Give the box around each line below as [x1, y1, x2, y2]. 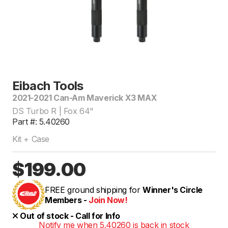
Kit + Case [12, 133, 49, 144]
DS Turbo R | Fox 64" [12, 105, 94, 116]
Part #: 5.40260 [12, 116, 70, 127]
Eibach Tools [12, 78, 83, 93]
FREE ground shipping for [45, 184, 142, 195]
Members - [45, 194, 89, 205]
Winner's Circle [142, 184, 203, 195]
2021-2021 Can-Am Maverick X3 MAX [12, 92, 157, 103]
